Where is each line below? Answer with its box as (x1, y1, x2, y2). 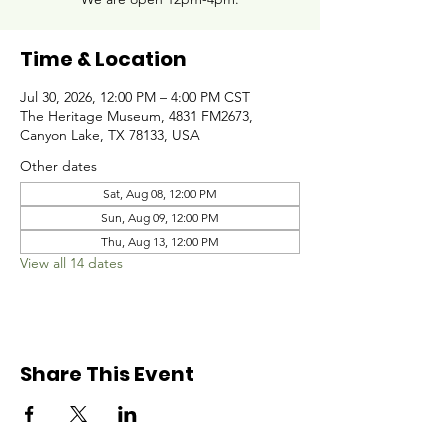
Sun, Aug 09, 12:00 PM (101, 210, 219, 225)
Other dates (20, 157, 97, 175)
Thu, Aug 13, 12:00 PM (101, 234, 219, 249)
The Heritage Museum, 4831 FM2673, (20, 107, 253, 125)
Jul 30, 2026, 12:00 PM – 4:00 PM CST (20, 88, 250, 106)
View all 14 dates (20, 254, 123, 272)
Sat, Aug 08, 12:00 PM (103, 186, 217, 201)
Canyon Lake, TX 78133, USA (20, 126, 200, 144)
